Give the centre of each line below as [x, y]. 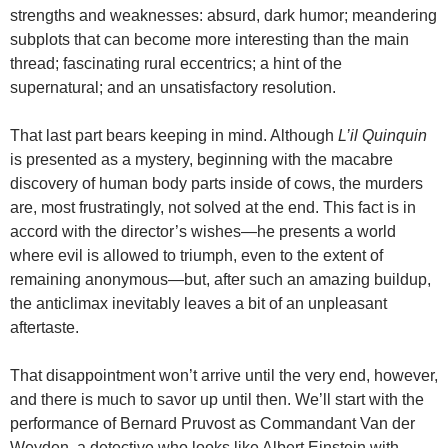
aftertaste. [44, 327]
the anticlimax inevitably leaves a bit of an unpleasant [198, 303]
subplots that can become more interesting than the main [209, 39]
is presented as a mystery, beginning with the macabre [201, 159]
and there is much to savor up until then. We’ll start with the [217, 399]
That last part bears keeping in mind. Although [174, 135]
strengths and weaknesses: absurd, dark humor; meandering [223, 15]
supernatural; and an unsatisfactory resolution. [173, 87]
